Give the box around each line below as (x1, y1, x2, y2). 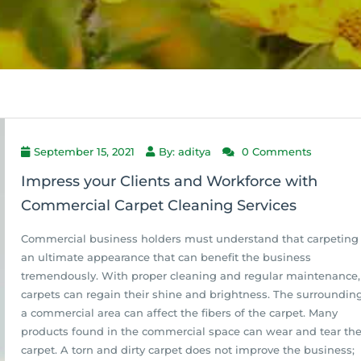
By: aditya (159, 145, 211, 158)
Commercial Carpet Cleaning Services (21, 197, 297, 214)
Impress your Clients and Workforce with (21, 172, 317, 190)
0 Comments (239, 145, 312, 158)
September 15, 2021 (34, 145, 135, 158)
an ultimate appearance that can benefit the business (21, 251, 311, 263)
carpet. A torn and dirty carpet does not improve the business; (21, 343, 355, 356)
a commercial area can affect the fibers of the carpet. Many (21, 306, 338, 319)
